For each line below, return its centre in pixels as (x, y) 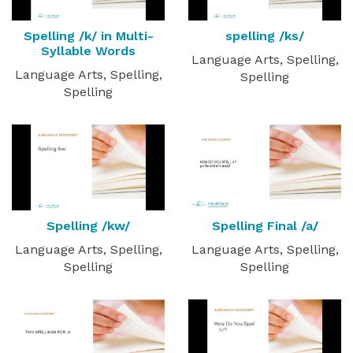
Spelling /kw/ (88, 226)
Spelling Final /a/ (265, 226)
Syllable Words (88, 51)
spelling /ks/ (265, 36)
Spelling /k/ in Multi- (88, 36)
